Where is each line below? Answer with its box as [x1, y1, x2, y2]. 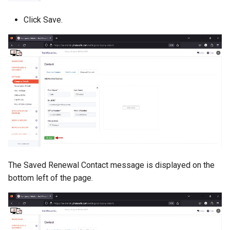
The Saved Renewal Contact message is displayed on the [8, 160, 215, 170]
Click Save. [24, 15, 63, 25]
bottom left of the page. [8, 172, 93, 183]
